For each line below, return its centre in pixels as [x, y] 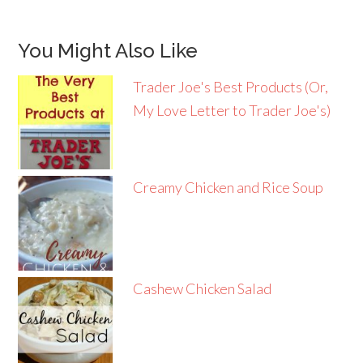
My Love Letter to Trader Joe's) [231, 111]
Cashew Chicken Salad [202, 288]
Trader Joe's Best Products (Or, [230, 87]
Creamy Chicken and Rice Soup [228, 188]
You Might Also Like [108, 51]
